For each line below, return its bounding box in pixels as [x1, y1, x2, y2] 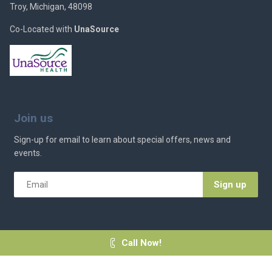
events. [14, 148, 42, 158]
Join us [14, 111, 53, 126]
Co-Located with [10, 24, 75, 35]
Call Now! [121, 237, 161, 248]
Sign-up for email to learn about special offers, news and [14, 135, 231, 145]
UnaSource [74, 24, 120, 35]
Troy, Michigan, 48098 [10, 2, 93, 12]
